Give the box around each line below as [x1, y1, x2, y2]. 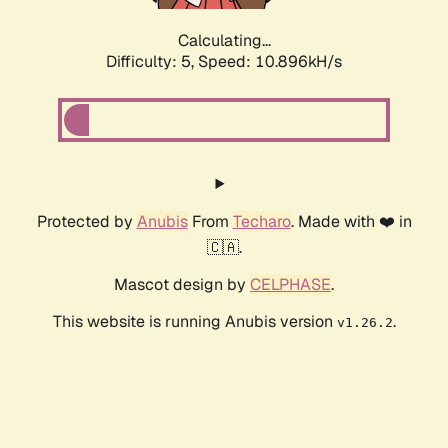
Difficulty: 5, [106, 51, 198, 73]
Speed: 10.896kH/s [198, 51, 342, 73]
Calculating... [177, 30, 271, 52]
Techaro [232, 211, 291, 233]
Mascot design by [114, 274, 250, 296]
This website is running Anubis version [52, 311, 337, 333]
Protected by [36, 211, 137, 233]
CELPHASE [250, 274, 331, 296]
